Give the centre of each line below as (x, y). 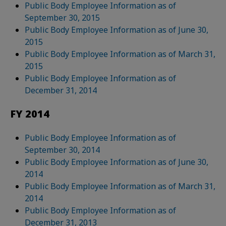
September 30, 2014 (63, 150)
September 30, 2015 (63, 18)
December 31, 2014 (61, 90)
